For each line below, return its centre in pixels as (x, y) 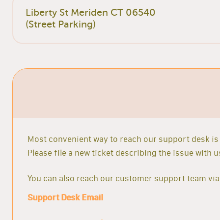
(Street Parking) (61, 24)
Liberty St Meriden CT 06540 (91, 12)
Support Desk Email (65, 197)
